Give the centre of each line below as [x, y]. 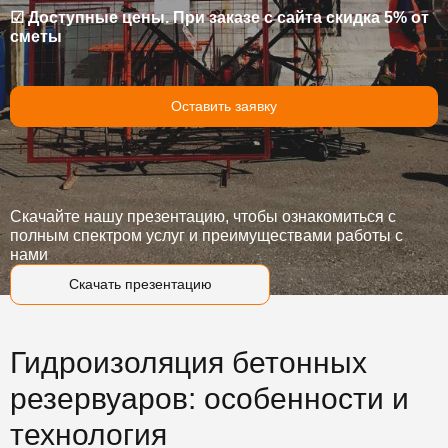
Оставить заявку [224, 106]
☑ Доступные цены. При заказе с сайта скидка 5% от [219, 17]
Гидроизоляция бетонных [188, 362]
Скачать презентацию [140, 284]
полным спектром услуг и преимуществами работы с [206, 235]
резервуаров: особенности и [209, 398]
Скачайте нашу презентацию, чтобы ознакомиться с [203, 216]
